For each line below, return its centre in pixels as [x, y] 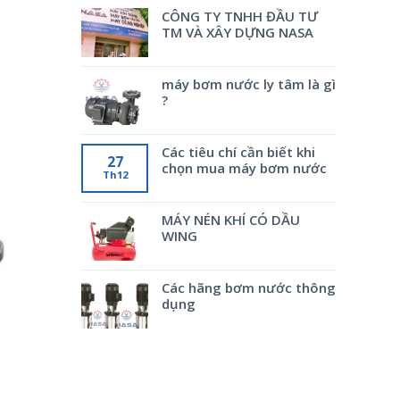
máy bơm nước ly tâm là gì [249, 84]
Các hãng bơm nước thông [249, 287]
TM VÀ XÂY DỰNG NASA [237, 32]
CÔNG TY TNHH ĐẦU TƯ [240, 16]
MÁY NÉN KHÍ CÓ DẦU [231, 220]
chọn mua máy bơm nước [244, 168]
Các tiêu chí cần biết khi [238, 152]
